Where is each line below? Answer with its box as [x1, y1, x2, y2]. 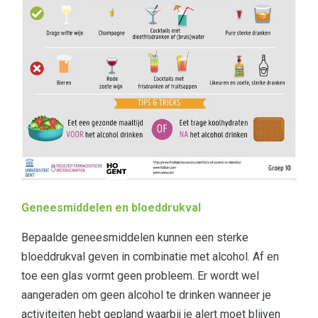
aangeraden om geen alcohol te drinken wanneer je [21, 287, 271, 302]
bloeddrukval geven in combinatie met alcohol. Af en [21, 249, 279, 263]
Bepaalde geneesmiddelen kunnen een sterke [21, 230, 248, 244]
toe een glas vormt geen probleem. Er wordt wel [21, 268, 259, 283]
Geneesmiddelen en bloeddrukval [21, 200, 201, 214]
